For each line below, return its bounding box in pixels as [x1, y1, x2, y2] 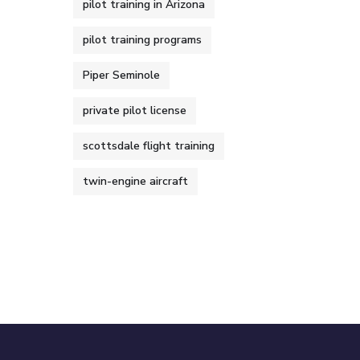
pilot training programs [83, 32, 202, 47]
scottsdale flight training [83, 138, 215, 153]
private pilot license [83, 103, 186, 118]
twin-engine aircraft [83, 174, 188, 189]
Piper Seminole [83, 67, 160, 83]
